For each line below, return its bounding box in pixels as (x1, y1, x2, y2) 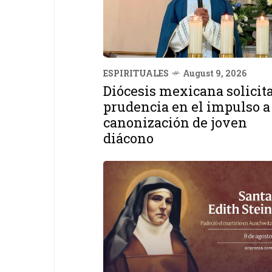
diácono (103, 129, 154, 147)
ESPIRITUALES (103, 67, 169, 79)
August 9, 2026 (183, 67, 246, 79)
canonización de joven (103, 113, 247, 131)
